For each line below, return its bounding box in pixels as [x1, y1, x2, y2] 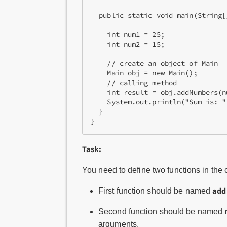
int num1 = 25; [91, 30, 165, 39]
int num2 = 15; [91, 40, 165, 49]
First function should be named [98, 186, 213, 195]
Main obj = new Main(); [91, 69, 198, 78]
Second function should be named [98, 207, 225, 216]
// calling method [91, 79, 177, 87]
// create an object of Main [91, 59, 218, 68]
